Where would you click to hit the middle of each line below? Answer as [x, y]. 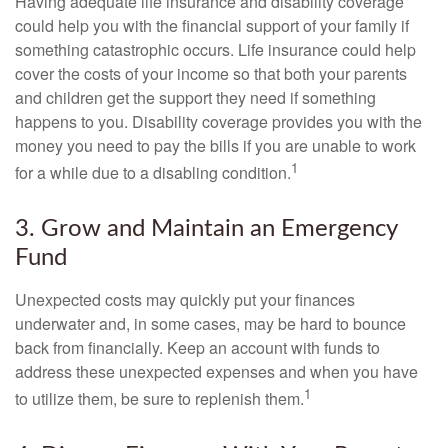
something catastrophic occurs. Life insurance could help [215, 50]
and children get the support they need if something [195, 98]
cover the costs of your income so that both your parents [211, 74]
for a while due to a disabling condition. [153, 173]
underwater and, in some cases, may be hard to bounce [210, 324]
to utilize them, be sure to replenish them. [159, 399]
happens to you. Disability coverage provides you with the [218, 122]
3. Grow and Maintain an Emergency [206, 229]
